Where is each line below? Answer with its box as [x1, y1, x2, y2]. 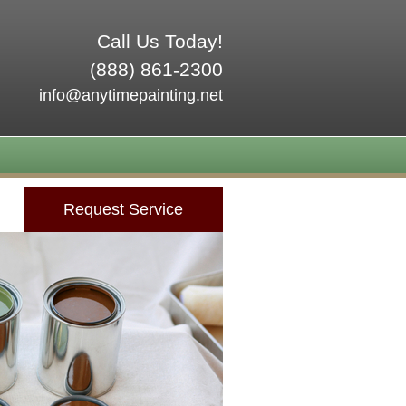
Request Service [63, 200, 183, 218]
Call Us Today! [97, 31, 223, 52]
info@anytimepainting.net [39, 86, 223, 104]
